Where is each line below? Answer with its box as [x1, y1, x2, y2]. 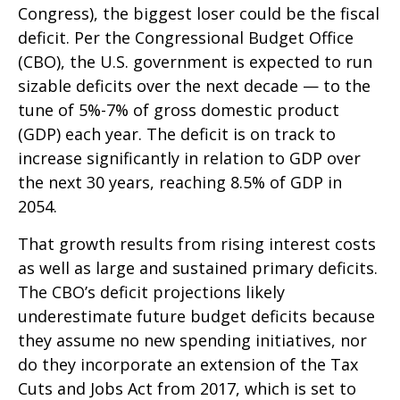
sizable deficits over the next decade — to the [18, 75, 371, 97]
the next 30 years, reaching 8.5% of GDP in [18, 171, 342, 194]
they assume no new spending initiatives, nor [18, 329, 367, 352]
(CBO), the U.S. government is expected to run [18, 51, 372, 73]
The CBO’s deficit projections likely [18, 281, 285, 304]
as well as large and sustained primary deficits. [18, 257, 378, 279]
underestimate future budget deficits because [18, 305, 375, 328]
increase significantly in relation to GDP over [18, 147, 361, 170]
